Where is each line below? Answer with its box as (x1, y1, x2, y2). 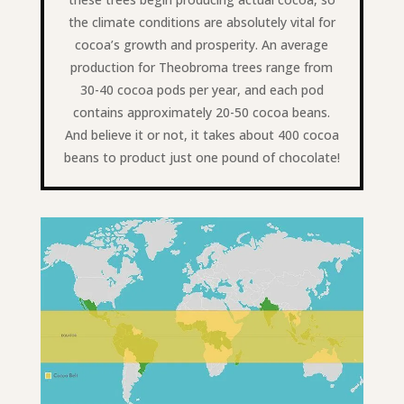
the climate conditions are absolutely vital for (68, 14, 335, 32)
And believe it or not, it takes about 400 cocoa (64, 126, 339, 144)
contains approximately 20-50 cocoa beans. (73, 104, 331, 122)
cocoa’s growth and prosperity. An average (75, 36, 329, 54)
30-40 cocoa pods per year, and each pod (79, 81, 324, 99)
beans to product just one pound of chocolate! (63, 149, 340, 167)
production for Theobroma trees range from (70, 59, 334, 77)
